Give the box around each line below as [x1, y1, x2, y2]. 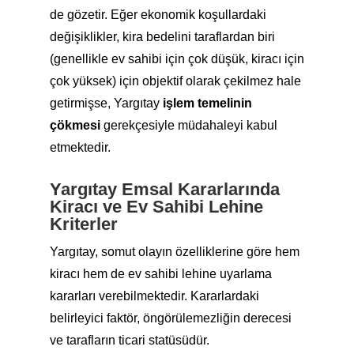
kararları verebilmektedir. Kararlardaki [49, 289, 259, 303]
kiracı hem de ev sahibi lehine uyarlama [49, 267, 272, 281]
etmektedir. [49, 141, 111, 154]
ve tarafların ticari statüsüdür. [49, 333, 209, 347]
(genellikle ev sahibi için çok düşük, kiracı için [49, 52, 304, 66]
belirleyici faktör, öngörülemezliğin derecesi [49, 311, 292, 325]
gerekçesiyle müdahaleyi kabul [100, 119, 277, 132]
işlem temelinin [162, 96, 252, 110]
